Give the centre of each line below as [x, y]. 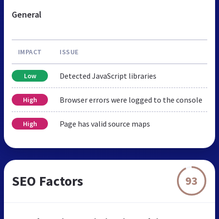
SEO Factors [47, 181]
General [27, 14]
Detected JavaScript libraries [108, 76]
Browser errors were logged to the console [131, 99]
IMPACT [30, 52]
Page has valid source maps [105, 123]
